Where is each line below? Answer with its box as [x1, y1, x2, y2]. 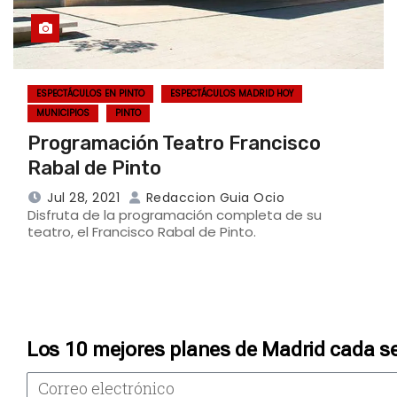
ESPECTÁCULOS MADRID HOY [170, 86, 293, 100]
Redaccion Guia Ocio [142, 188, 284, 206]
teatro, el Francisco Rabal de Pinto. [27, 222, 256, 241]
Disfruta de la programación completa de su [27, 205, 322, 224]
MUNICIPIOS [36, 105, 90, 120]
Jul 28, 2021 [47, 188, 120, 206]
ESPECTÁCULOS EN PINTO [36, 86, 144, 100]
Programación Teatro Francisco [27, 130, 321, 155]
